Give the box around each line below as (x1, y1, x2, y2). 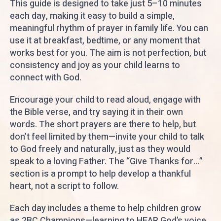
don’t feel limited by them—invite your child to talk (10, 130, 204, 144)
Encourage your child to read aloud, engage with (10, 93, 201, 107)
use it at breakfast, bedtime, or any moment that (10, 34, 200, 48)
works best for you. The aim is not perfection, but (10, 46, 206, 60)
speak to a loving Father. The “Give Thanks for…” (10, 155, 203, 169)
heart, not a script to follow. (10, 180, 119, 193)
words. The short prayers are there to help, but (10, 118, 196, 132)
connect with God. (10, 71, 81, 85)
